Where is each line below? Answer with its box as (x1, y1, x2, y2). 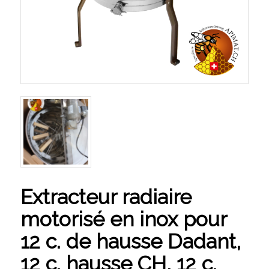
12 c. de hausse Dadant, (20, 229, 241, 254)
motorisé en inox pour (20, 207, 226, 232)
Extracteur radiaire (20, 185, 192, 210)
